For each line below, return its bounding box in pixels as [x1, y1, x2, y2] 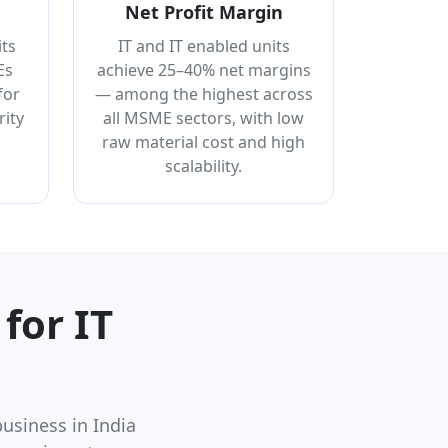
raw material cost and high [102, 130, 305, 153]
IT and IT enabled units [117, 34, 290, 57]
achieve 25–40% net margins [96, 58, 311, 81]
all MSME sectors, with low [103, 106, 304, 129]
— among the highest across [94, 82, 313, 105]
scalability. [165, 154, 242, 177]
